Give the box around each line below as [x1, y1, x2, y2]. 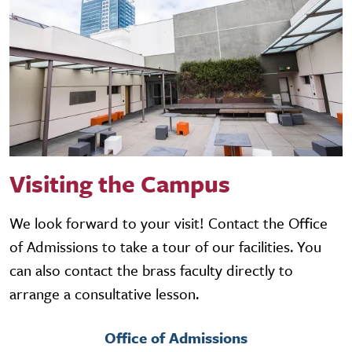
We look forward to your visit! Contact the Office [9, 211, 328, 233]
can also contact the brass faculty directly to [9, 258, 293, 280]
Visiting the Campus [9, 166, 230, 200]
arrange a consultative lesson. [9, 282, 199, 304]
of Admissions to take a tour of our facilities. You [9, 235, 321, 257]
